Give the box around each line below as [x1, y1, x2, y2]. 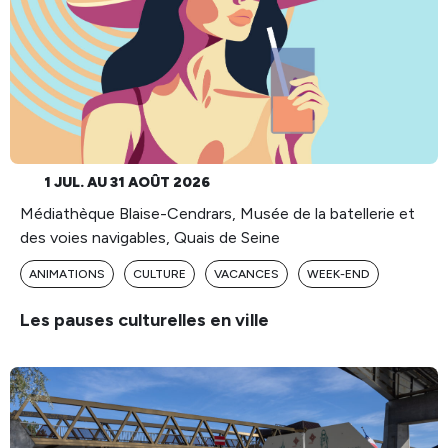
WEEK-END [307, 266, 370, 281]
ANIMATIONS [29, 266, 105, 281]
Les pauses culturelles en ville [20, 308, 269, 331]
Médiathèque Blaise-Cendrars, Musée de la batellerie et [20, 203, 415, 223]
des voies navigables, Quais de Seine [20, 227, 280, 247]
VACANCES [214, 266, 279, 281]
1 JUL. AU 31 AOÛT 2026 [37, 173, 210, 191]
